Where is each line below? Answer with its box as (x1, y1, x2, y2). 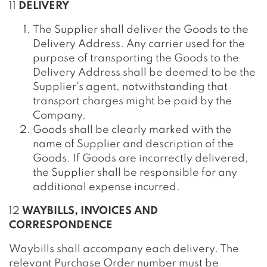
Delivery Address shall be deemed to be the (33, 67, 256, 78)
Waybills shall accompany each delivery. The (9, 244, 239, 254)
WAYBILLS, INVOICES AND (22, 206, 158, 216)
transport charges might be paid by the (33, 96, 232, 107)
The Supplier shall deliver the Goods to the (33, 24, 249, 35)
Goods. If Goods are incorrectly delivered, (33, 153, 249, 164)
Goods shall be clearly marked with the (33, 125, 232, 135)
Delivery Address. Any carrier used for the (33, 39, 245, 49)
